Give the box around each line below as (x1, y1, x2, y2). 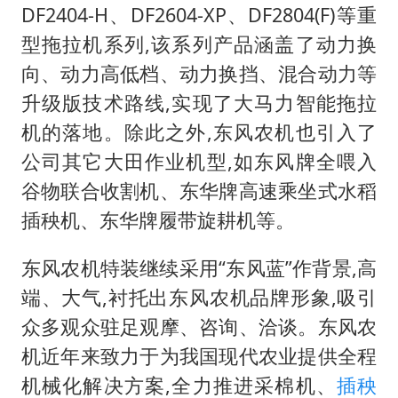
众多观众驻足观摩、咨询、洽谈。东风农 (20, 314, 378, 340)
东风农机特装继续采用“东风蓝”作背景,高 (20, 255, 378, 282)
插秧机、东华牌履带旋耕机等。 (20, 206, 295, 233)
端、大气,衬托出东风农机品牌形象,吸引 (20, 284, 378, 311)
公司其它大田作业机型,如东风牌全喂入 (20, 147, 378, 174)
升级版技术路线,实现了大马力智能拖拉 (20, 89, 378, 115)
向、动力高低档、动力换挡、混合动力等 (20, 60, 378, 86)
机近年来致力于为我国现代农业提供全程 (20, 343, 378, 370)
